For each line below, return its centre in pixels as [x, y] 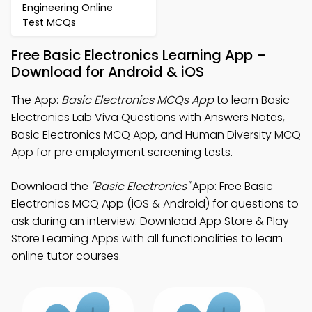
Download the [51, 186]
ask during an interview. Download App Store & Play [150, 221]
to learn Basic [252, 100]
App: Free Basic [231, 186]
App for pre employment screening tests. [122, 152]
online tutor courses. [66, 256]
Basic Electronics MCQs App [138, 100]
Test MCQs [49, 22]
